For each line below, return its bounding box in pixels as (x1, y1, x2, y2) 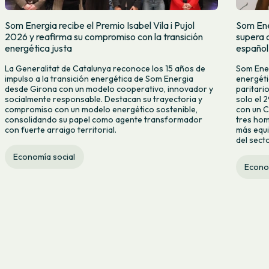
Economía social (13, 151, 76, 163)
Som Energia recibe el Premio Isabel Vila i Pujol (5, 19, 195, 32)
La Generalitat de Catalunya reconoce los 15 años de (5, 63, 206, 74)
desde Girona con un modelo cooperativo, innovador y (5, 83, 214, 95)
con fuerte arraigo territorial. (5, 124, 117, 136)
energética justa (5, 42, 73, 55)
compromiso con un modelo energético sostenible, (5, 104, 198, 115)
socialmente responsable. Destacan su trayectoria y (5, 94, 203, 105)
